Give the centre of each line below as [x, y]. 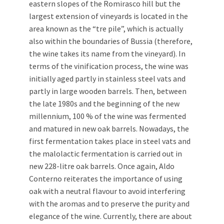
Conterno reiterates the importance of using [106, 178]
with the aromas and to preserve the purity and [109, 203]
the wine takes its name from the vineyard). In [107, 53]
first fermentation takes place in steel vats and [110, 141]
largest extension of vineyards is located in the [108, 16]
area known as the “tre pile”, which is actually [106, 28]
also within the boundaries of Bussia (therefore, [111, 41]
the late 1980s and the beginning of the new [104, 103]
